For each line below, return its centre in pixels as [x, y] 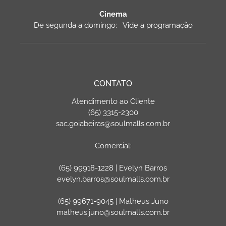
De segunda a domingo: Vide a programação [113, 25]
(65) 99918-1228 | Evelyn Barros [113, 168]
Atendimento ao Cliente [113, 101]
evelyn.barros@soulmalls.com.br [113, 179]
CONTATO [113, 83]
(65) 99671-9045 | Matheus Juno [113, 201]
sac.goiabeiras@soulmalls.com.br [113, 123]
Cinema [113, 14]
